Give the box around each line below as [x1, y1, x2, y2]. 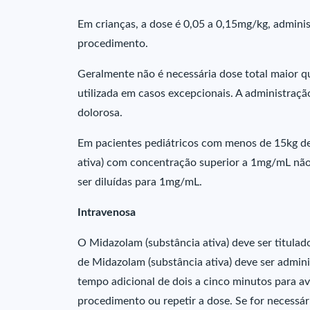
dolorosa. [77, 107, 122, 118]
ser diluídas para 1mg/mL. [77, 176, 202, 188]
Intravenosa [77, 207, 136, 218]
